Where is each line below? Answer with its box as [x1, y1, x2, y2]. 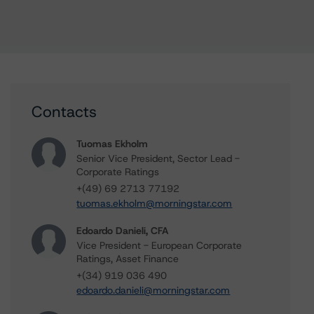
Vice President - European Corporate [76, 239, 243, 252]
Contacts [32, 102, 97, 122]
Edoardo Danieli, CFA [76, 224, 169, 237]
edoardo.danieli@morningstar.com [76, 284, 231, 296]
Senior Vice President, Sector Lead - [76, 152, 240, 165]
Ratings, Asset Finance [76, 252, 179, 265]
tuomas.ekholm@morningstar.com [76, 197, 233, 210]
